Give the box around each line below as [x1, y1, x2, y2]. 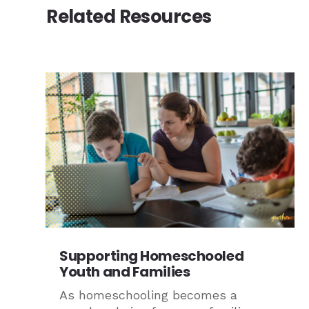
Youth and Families [59, 262, 190, 282]
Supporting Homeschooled [59, 246, 244, 266]
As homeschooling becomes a [59, 288, 238, 303]
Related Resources [46, 3, 212, 29]
